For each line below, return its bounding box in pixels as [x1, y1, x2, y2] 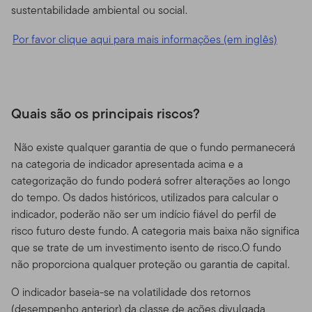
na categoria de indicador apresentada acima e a [11, 155, 243, 172]
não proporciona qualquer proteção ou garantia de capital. [11, 256, 290, 272]
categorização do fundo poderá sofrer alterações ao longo [11, 172, 290, 189]
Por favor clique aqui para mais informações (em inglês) [13, 31, 277, 47]
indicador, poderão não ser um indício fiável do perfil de [11, 205, 276, 222]
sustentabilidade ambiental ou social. [11, 1, 187, 18]
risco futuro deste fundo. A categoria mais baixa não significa [11, 222, 299, 239]
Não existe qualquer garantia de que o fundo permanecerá [11, 139, 295, 155]
